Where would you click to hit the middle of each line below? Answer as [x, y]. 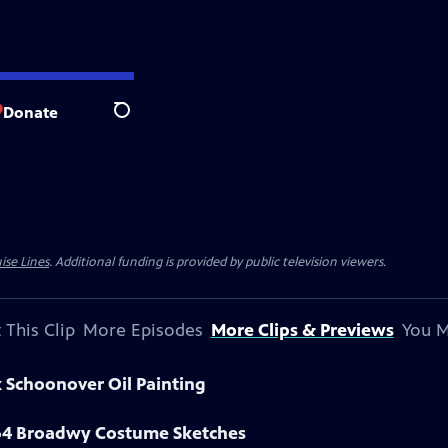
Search [137, 121]
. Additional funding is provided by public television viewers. [217, 262]
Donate [30, 112]
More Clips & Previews [302, 330]
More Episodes [142, 330]
